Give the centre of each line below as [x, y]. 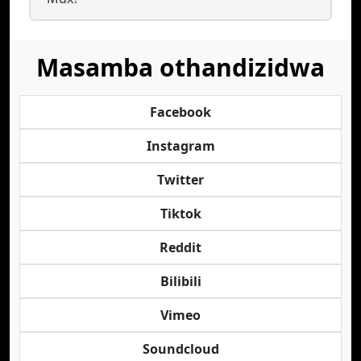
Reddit [180, 247]
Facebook [180, 112]
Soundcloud [180, 349]
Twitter [180, 180]
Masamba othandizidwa [180, 67]
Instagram [180, 146]
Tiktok [180, 214]
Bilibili [180, 281]
